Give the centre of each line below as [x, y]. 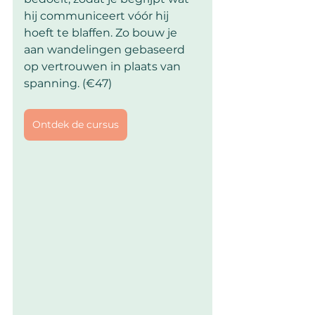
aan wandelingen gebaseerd [106, 50]
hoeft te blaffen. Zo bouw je [102, 33]
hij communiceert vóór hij [98, 16]
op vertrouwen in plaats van [104, 67]
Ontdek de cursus [76, 125]
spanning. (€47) [68, 84]
